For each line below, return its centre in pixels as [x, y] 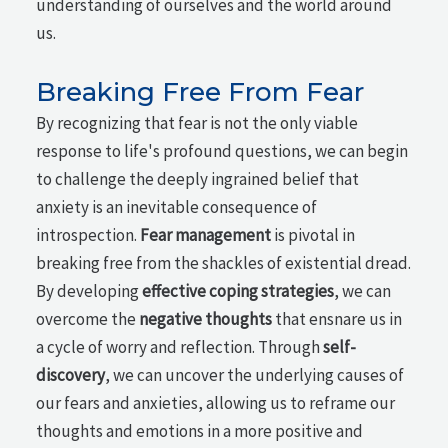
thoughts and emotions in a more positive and [200, 431]
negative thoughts [206, 319]
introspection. [88, 235]
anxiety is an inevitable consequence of [177, 207]
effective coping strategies [238, 291]
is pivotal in [313, 235]
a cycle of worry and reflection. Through [180, 347]
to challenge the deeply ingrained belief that [198, 179]
